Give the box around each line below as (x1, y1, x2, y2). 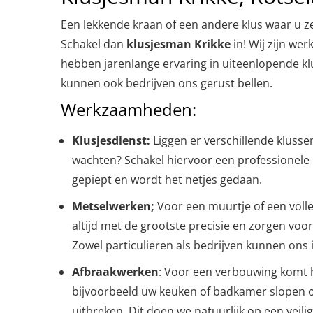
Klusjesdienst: (72, 133, 150, 148)
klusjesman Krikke (126, 36, 231, 52)
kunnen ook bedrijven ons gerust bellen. (61, 75, 272, 91)
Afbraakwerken (72, 264, 159, 279)
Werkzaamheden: (61, 98, 196, 121)
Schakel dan (61, 36, 126, 52)
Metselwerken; (72, 198, 154, 214)
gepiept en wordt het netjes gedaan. (72, 172, 262, 187)
